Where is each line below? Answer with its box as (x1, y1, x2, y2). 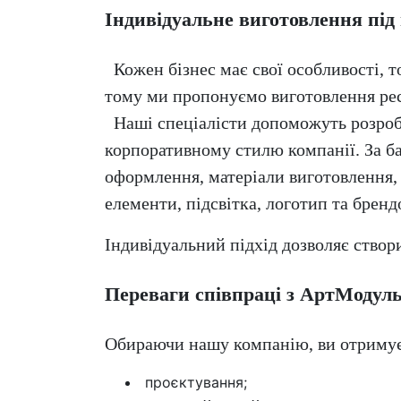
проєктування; (141, 373, 247, 392)
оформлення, (105, 166, 209, 187)
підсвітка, (186, 193, 266, 214)
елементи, (105, 193, 186, 214)
